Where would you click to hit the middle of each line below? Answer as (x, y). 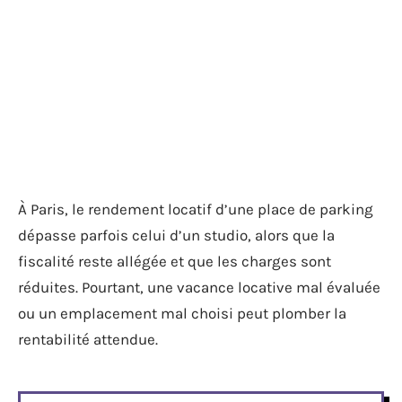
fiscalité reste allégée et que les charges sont (175, 261)
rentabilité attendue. (88, 339)
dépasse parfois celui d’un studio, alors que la (176, 235)
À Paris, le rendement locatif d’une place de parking (196, 209)
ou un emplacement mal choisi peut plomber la (182, 313)
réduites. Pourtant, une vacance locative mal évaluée (199, 287)
